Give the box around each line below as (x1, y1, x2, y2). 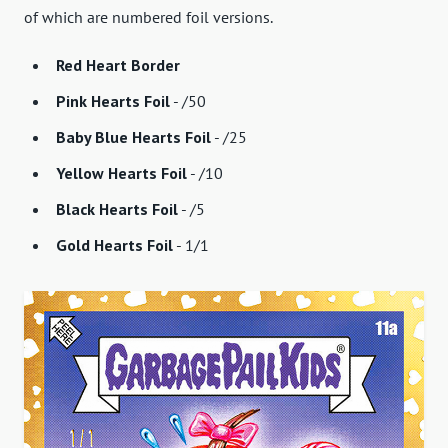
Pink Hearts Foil (56, 90, 170, 111)
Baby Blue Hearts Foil (56, 126, 211, 147)
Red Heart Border (56, 54, 180, 75)
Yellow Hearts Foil (56, 162, 187, 183)
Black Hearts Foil (56, 198, 178, 219)
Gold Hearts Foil (56, 234, 173, 255)
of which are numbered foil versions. (24, 6, 273, 27)
